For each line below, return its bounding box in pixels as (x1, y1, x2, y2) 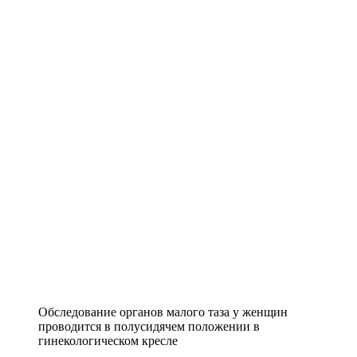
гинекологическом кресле (38, 334, 178, 348)
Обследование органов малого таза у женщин (38, 305, 288, 320)
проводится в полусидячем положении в (38, 320, 260, 334)
